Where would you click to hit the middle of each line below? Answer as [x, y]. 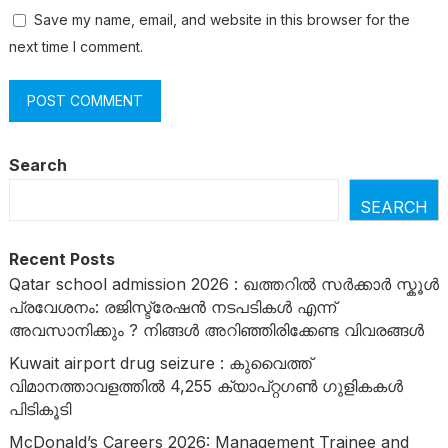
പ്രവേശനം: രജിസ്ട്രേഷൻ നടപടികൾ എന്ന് [172, 306]
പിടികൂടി [39, 408]
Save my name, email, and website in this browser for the [221, 19]
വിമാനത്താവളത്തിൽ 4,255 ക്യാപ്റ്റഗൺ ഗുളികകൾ [205, 385]
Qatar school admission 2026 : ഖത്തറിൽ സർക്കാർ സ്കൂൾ [223, 283]
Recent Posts [61, 258]
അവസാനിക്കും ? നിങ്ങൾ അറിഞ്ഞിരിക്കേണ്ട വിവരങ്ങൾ [216, 329]
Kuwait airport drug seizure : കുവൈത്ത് [160, 362]
